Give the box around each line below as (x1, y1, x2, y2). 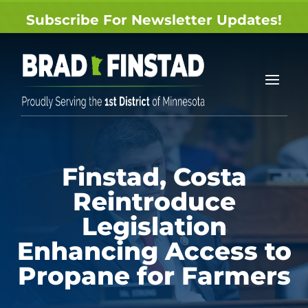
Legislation (81, 211, 227, 241)
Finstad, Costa (61, 162, 247, 192)
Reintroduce (72, 186, 236, 217)
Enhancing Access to (16, 236, 291, 266)
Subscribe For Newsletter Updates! (26, 12, 282, 28)
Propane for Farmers (17, 261, 291, 291)
